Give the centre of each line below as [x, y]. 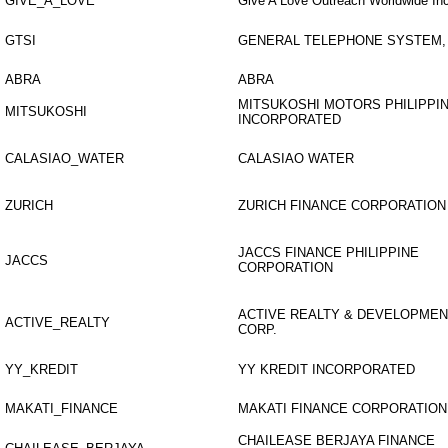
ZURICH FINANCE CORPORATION [342, 205]
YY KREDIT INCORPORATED [326, 369]
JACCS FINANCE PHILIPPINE [328, 252]
